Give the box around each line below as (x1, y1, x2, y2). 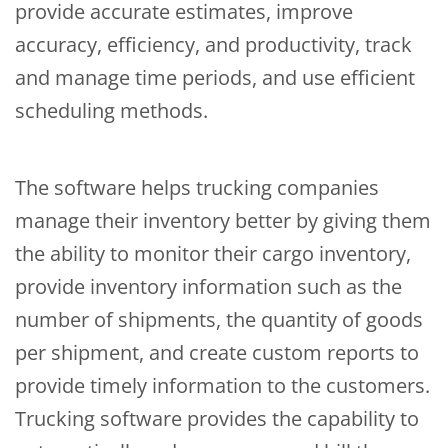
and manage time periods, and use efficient (15, 64, 415, 92)
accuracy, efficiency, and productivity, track (15, 31, 412, 59)
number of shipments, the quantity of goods (15, 306, 423, 334)
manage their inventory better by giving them (15, 207, 431, 235)
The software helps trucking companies (15, 174, 379, 202)
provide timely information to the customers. (15, 372, 430, 400)
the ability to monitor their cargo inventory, (15, 240, 411, 268)
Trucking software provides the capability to (15, 405, 419, 433)
